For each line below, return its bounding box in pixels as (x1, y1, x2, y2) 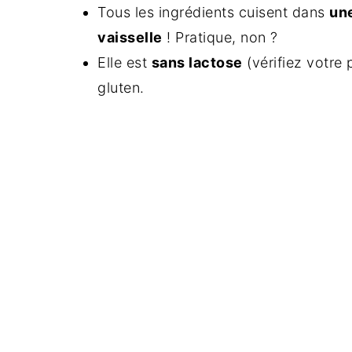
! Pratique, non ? (162, 29, 278, 46)
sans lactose (151, 54, 243, 71)
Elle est (97, 54, 152, 71)
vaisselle (97, 29, 163, 46)
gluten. (97, 79, 145, 96)
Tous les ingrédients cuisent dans (97, 4, 329, 20)
